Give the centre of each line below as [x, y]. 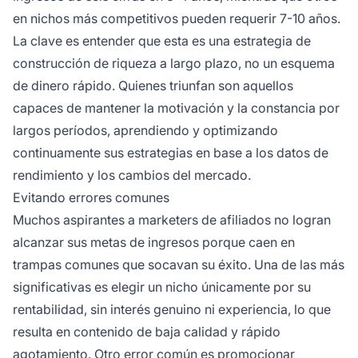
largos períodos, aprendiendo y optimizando [145, 131]
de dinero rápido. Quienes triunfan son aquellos [153, 86]
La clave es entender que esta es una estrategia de [162, 41]
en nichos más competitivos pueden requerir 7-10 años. [177, 19]
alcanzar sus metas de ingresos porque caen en [154, 243]
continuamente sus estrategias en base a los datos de [171, 153]
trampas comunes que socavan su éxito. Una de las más [179, 265]
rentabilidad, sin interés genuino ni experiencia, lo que [172, 310]
